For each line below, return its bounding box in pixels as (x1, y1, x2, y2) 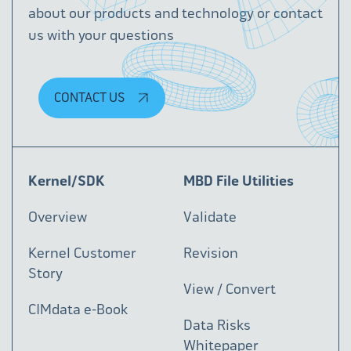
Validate (183, 208, 237, 226)
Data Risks (183, 317, 251, 334)
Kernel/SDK (28, 172, 105, 190)
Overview (28, 208, 87, 226)
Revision (183, 244, 238, 262)
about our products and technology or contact (28, 5, 323, 22)
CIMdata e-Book (28, 301, 128, 318)
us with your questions (28, 27, 174, 44)
